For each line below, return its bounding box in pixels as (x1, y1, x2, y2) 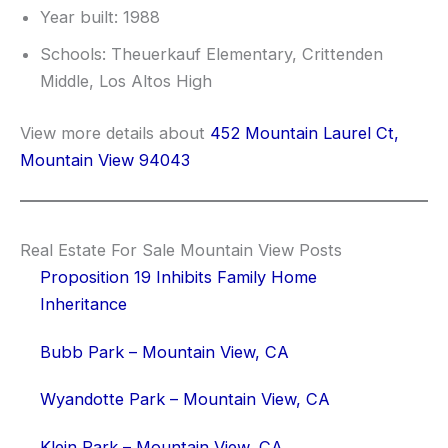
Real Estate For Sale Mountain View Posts (20, 240, 342, 261)
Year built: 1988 (40, 7, 160, 28)
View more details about (20, 122, 210, 143)
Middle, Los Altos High (40, 71, 212, 92)
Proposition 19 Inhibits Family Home (40, 267, 317, 288)
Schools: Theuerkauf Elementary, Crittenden (40, 44, 383, 65)
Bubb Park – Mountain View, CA (40, 341, 289, 362)
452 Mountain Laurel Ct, (210, 122, 399, 143)
